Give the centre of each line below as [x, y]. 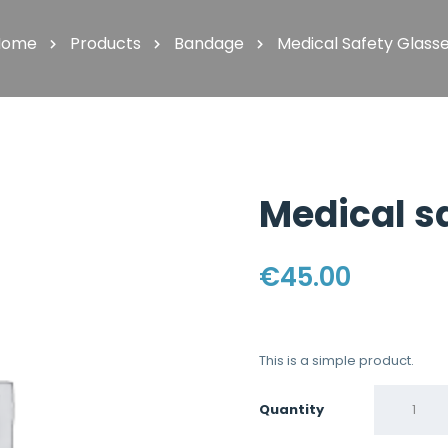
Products [105, 43]
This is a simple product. [336, 360]
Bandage [209, 43]
